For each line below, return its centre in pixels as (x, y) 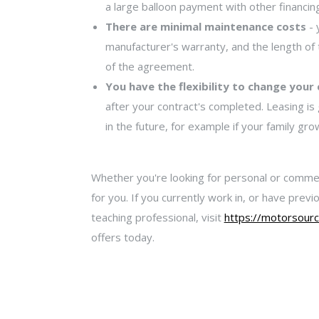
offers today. (122, 237)
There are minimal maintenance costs (205, 26)
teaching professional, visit (157, 217)
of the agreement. (150, 66)
